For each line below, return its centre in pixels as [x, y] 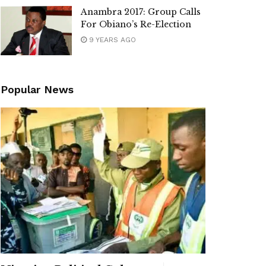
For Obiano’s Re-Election [136, 24]
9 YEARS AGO [111, 40]
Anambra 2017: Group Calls [141, 12]
